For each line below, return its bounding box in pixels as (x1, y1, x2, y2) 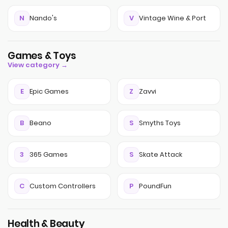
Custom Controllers (30, 181, 96, 191)
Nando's (30, 13, 57, 23)
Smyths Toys (139, 118, 181, 128)
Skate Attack (139, 150, 182, 159)
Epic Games (30, 87, 69, 96)
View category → (8, 60, 68, 70)
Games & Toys (8, 49, 76, 63)
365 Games (30, 150, 68, 159)
